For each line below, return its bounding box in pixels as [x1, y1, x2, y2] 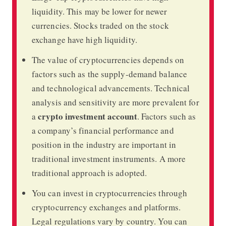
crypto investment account [38, 109, 137, 123]
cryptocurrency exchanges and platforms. [31, 201, 181, 213]
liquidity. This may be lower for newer [31, 5, 167, 17]
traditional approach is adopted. [31, 166, 147, 179]
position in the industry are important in [31, 138, 177, 150]
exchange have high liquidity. [31, 33, 137, 45]
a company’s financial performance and [31, 124, 174, 136]
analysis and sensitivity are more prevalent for [31, 96, 199, 108]
